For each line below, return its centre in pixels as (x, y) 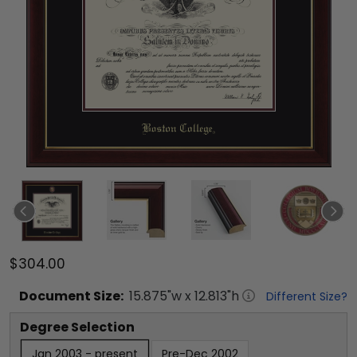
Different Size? (307, 296)
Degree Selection (77, 327)
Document (55, 296)
